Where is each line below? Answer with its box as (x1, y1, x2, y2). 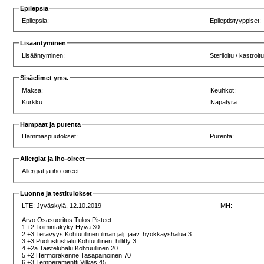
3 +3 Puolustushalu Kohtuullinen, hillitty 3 (22, 237, 138, 245)
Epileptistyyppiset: (210, 17, 262, 25)
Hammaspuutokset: (22, 133, 78, 140)
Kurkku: (22, 98, 45, 105)
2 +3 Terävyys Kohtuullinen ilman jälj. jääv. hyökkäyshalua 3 (22, 230, 194, 237)
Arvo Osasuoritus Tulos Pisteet (22, 216, 114, 223)
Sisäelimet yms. (20, 74, 69, 81)
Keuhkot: (210, 86, 236, 94)
